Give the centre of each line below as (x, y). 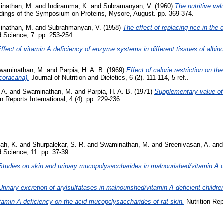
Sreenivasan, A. (187, 145)
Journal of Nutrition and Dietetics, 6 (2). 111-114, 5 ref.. (109, 78)
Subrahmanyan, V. (74, 27)
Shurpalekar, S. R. (59, 145)
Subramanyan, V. (128, 6)
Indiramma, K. (68, 6)
